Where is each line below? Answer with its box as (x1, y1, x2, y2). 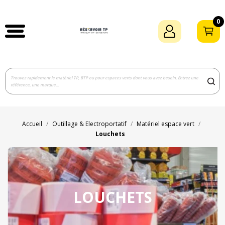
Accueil (22, 120, 42, 129)
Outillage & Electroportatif (52, 120, 127, 129)
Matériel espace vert (137, 120, 194, 129)
